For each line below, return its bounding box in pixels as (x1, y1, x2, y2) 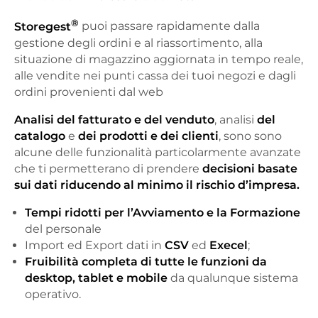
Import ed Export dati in (25, 238, 165, 252)
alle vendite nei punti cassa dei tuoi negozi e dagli (14, 68, 296, 82)
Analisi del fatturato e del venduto (14, 112, 214, 126)
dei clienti (160, 128, 219, 143)
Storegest (14, 19, 71, 33)
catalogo (14, 128, 65, 143)
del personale (25, 221, 102, 236)
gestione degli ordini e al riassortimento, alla (14, 35, 263, 50)
